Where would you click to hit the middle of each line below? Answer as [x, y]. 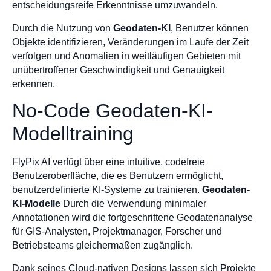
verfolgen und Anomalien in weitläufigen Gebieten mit [126, 56]
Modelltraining [73, 134]
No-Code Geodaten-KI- [113, 111]
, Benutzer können [210, 28]
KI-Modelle [36, 204]
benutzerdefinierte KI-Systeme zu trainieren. [107, 190]
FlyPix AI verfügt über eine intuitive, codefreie [109, 162]
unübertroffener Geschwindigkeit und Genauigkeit [118, 70]
